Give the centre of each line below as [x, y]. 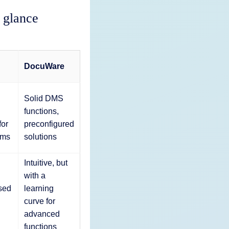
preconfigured [49, 124]
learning [39, 188]
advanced [42, 214]
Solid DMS [43, 98]
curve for [39, 201]
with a [35, 175]
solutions [40, 136]
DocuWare [44, 66]
